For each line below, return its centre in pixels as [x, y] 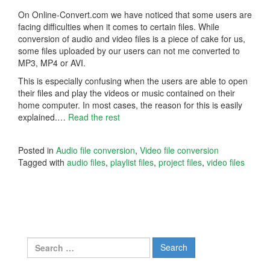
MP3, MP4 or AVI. [52, 62]
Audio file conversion [96, 150]
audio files [86, 162]
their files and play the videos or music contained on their [127, 93]
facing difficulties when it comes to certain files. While [119, 26]
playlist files [132, 162]
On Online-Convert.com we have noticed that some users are [135, 14]
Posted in [37, 150]
